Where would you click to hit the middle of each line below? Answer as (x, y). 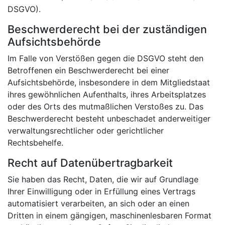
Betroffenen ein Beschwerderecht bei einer (88, 70)
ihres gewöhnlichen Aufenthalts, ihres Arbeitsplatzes (107, 94)
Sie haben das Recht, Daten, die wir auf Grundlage (103, 179)
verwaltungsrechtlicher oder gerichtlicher (86, 130)
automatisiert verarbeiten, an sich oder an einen (98, 203)
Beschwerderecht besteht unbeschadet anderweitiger (109, 118)
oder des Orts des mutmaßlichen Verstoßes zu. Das (105, 106)
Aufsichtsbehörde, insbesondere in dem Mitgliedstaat (109, 82)
